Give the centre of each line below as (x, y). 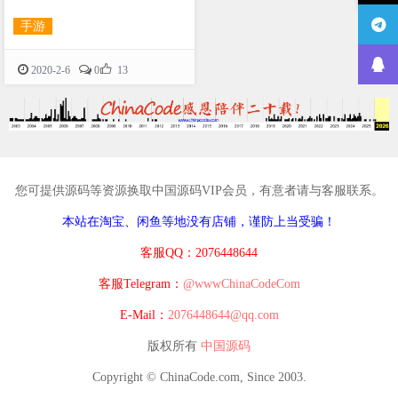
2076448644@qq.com (223, 315)
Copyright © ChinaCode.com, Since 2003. (199, 378)
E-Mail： (143, 315)
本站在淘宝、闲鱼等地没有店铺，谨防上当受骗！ (199, 222)
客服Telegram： (140, 284)
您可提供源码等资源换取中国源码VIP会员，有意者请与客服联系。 (199, 191)
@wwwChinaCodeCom (241, 284)
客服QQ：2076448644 (199, 253)
